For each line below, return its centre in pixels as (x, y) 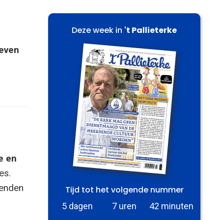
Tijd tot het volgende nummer (124, 190)
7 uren (124, 206)
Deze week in (98, 30)
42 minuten (171, 206)
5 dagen (77, 206)
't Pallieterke (151, 30)
